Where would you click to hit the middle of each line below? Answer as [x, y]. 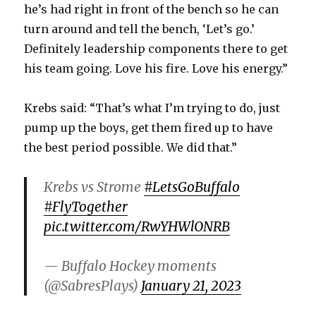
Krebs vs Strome [94, 187]
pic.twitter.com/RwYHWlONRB [137, 227]
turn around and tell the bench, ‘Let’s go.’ [140, 29]
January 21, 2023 [192, 286]
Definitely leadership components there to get [156, 49]
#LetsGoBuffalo [192, 187]
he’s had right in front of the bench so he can [152, 10]
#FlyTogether [86, 207]
